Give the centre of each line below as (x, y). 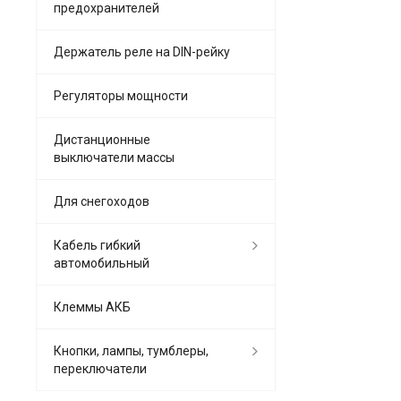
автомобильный (102, 263)
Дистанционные (102, 139)
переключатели (100, 368)
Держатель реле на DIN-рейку (142, 51)
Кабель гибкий (97, 245)
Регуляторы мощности (121, 95)
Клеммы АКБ (92, 307)
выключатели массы (114, 157)
